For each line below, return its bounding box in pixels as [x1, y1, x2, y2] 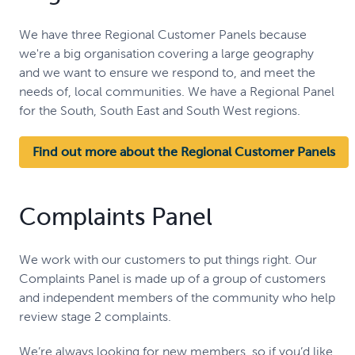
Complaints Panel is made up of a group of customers [19, 271, 326, 285]
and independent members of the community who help [19, 290, 335, 304]
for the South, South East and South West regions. [19, 103, 300, 117]
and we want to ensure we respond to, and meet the [19, 65, 315, 79]
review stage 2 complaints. [19, 309, 171, 323]
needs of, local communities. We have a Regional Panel [19, 84, 334, 98]
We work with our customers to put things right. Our [19, 252, 317, 266]
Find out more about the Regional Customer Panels [32, 144, 335, 158]
